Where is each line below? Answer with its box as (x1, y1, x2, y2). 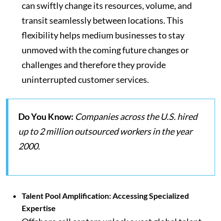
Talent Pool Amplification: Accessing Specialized (22, 191, 189, 201)
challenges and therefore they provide (22, 59, 166, 71)
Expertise (22, 203, 56, 213)
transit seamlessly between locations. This (22, 15, 184, 26)
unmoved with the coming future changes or (22, 44, 189, 56)
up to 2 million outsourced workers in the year (18, 126, 192, 137)
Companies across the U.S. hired (75, 111, 197, 122)
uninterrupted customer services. (22, 74, 149, 85)
